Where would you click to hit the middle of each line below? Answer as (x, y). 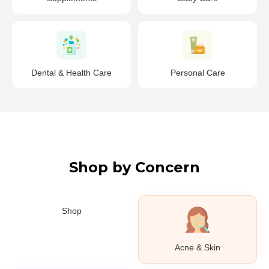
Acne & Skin (198, 248)
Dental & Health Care (71, 73)
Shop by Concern (134, 168)
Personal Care (198, 73)
